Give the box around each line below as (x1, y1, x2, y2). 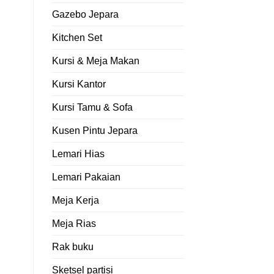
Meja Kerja (51, 194, 99, 206)
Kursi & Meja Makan (51, 55, 139, 66)
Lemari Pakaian (51, 171, 120, 182)
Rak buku (51, 241, 94, 252)
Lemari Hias (51, 148, 105, 159)
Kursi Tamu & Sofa (51, 102, 133, 113)
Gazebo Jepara (51, 9, 119, 20)
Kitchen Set (51, 32, 102, 43)
